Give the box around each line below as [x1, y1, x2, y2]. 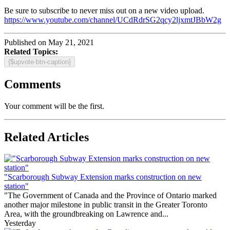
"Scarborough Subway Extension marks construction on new [4, 172, 202, 182]
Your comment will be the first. [4, 101, 104, 110]
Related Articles [4, 130, 89, 144]
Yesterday [4, 219, 36, 228]
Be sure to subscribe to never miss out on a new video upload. [4, 6, 206, 15]
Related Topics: [4, 47, 58, 56]
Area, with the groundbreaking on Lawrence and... [4, 209, 168, 219]
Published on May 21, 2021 [4, 37, 94, 47]
